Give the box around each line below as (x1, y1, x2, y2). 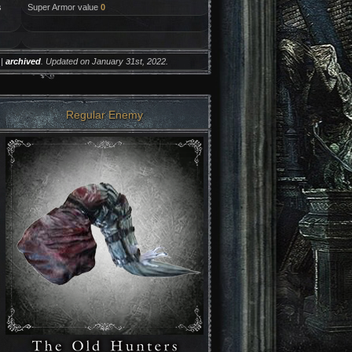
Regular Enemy (65, 108, 143, 121)
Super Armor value (27, 2, 101, 12)
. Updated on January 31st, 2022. (40, 57, 168, 66)
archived (5, 57, 41, 66)
